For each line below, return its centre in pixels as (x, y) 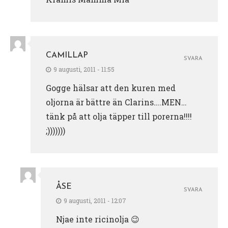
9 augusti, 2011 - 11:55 (84, 69)
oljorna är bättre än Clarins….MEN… (116, 102)
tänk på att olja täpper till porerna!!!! (119, 116)
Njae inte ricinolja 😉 (98, 219)
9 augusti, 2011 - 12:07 (95, 200)
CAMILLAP (67, 55)
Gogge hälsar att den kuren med (111, 88)
